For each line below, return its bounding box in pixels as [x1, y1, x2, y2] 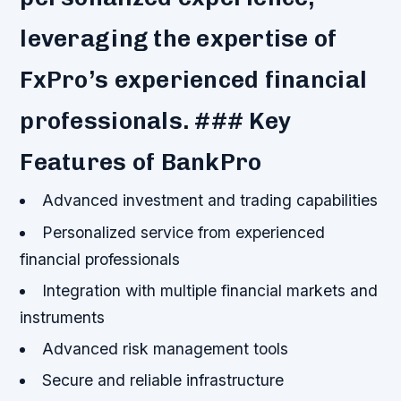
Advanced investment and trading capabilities [41, 191, 378, 210]
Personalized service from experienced [41, 222, 325, 242]
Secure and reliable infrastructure [41, 371, 284, 390]
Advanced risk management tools [41, 339, 288, 359]
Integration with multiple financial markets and [41, 280, 378, 300]
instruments [20, 307, 106, 327]
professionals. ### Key [20, 107, 292, 136]
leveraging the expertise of [20, 24, 337, 54]
